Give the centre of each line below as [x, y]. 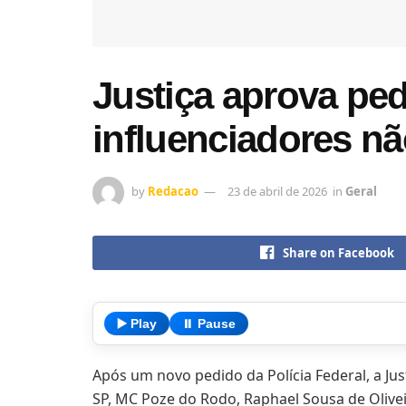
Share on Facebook [339, 252]
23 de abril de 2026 [277, 191]
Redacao [173, 191]
